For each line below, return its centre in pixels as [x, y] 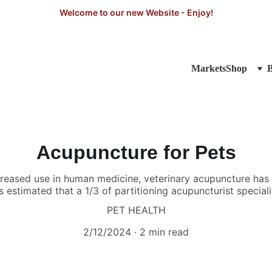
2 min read [164, 232]
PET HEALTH [136, 210]
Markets [209, 68]
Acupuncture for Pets [136, 152]
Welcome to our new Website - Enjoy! [136, 12]
